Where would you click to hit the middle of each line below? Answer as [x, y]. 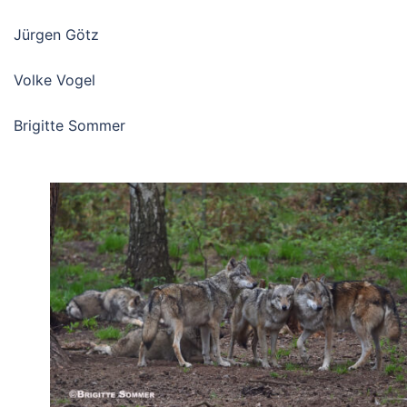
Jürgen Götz [56, 35]
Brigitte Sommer [69, 126]
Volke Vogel [55, 80]
